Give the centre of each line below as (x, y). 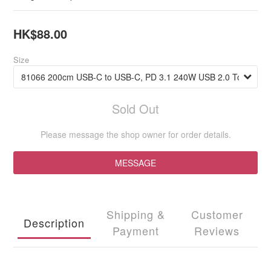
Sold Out (135, 109)
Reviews (217, 230)
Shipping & (135, 214)
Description (54, 222)
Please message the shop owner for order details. (135, 134)
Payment (135, 230)
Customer (217, 214)
